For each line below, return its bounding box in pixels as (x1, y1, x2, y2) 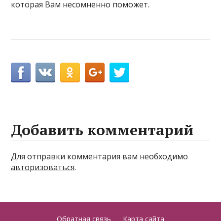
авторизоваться (11, 162, 75, 173)
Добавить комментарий (11, 120, 194, 140)
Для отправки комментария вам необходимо (11, 151, 188, 162)
